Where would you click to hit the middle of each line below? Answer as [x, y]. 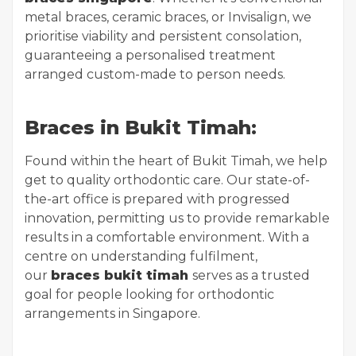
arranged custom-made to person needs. [155, 75]
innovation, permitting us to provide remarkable [177, 219]
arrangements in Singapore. [112, 314]
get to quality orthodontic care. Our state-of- [167, 180]
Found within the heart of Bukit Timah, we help [176, 161]
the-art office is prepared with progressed [157, 199]
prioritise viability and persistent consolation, [163, 37]
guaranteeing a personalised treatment [150, 56]
